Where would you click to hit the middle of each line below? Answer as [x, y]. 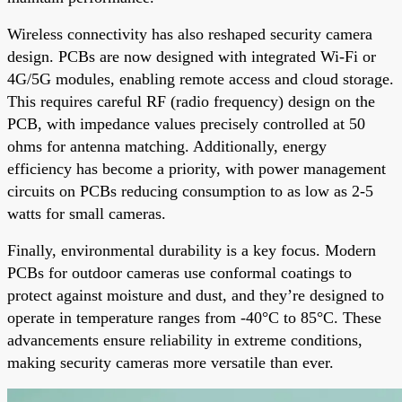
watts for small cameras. [87, 213]
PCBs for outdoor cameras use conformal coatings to [179, 272]
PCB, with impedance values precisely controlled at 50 [186, 123]
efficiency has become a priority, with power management [197, 168]
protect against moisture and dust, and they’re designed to [196, 295]
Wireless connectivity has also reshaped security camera [190, 34]
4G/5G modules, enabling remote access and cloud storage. [201, 79]
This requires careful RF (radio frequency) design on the [191, 101]
